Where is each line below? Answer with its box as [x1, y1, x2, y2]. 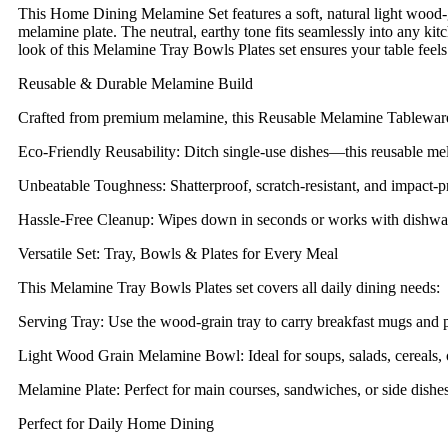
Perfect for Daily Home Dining [18, 415, 214, 433]
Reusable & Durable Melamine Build [18, 75, 253, 93]
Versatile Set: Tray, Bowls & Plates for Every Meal [18, 245, 338, 263]
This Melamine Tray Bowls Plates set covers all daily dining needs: [18, 279, 440, 297]
